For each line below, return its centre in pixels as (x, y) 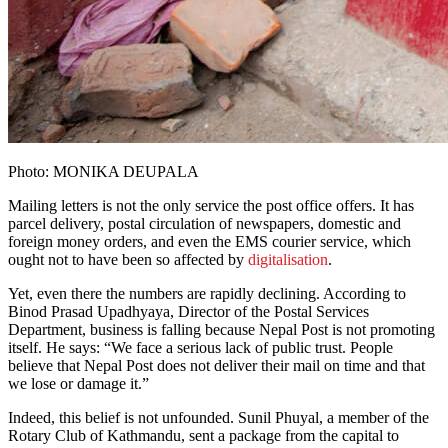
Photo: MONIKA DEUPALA (103, 172)
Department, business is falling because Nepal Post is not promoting (221, 330)
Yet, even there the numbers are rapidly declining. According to (207, 294)
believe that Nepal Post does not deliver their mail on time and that (216, 366)
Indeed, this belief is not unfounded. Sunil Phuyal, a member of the (218, 418)
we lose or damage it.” (78, 384)
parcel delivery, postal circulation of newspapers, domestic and (204, 224)
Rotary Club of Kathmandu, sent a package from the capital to (203, 436)
